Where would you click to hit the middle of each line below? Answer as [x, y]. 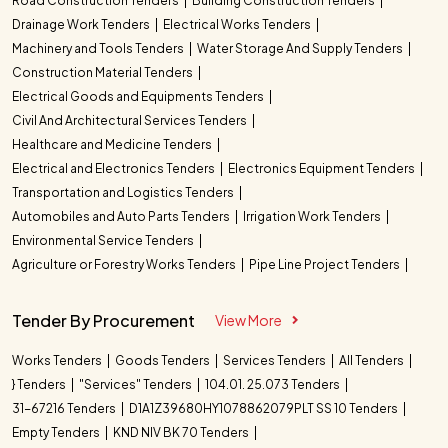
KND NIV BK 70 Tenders [182, 432]
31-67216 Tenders [65, 408]
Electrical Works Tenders [238, 24]
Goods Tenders [163, 360]
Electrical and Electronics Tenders [114, 168]
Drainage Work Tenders [82, 24]
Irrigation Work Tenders [313, 216]
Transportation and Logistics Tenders [124, 192]
